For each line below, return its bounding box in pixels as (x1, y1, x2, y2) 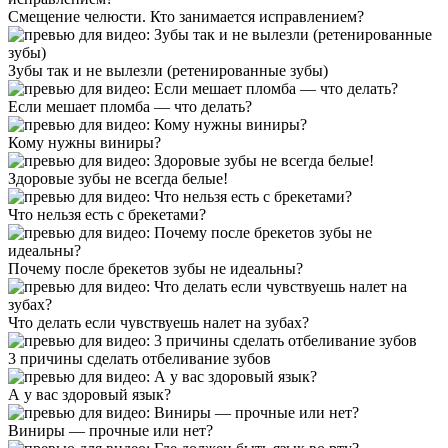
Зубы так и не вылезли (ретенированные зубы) (8, 62, 328, 80)
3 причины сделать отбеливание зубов (8, 350, 271, 368)
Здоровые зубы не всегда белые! (8, 170, 228, 188)
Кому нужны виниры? (8, 134, 161, 152)
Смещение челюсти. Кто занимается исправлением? (8, 8, 364, 26)
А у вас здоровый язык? (8, 386, 171, 404)
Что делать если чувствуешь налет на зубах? (8, 314, 309, 332)
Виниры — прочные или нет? (8, 422, 213, 440)
